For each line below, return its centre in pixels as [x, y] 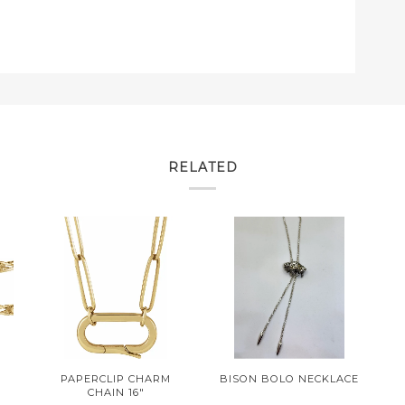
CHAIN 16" [116, 392]
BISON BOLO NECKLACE [289, 378]
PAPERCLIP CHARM [116, 378]
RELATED [202, 167]
